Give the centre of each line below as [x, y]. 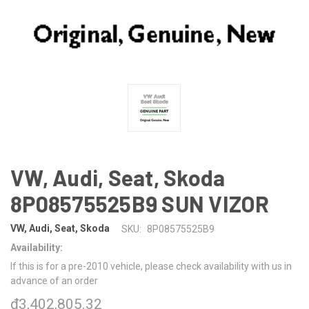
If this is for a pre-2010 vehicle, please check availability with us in [151, 266]
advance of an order [54, 280]
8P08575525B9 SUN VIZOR [140, 203]
